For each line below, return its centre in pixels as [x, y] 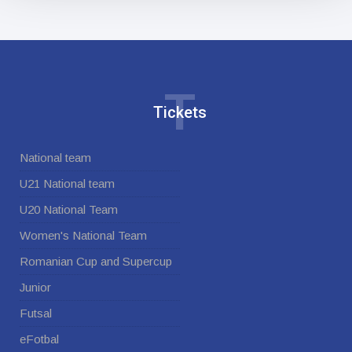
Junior [35, 287]
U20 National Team [69, 209]
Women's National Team [83, 235]
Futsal [36, 313]
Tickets [180, 112]
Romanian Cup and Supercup [96, 261]
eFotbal [39, 339]
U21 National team [67, 183]
